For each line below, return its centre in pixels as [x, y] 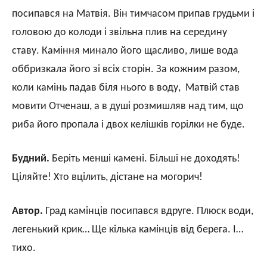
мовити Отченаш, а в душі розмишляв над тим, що [128, 106]
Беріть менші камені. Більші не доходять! [145, 159]
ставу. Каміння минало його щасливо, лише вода [125, 51]
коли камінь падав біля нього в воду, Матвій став [126, 88]
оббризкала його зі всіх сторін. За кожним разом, [126, 69]
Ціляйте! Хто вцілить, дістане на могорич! [107, 177]
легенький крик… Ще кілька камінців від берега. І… [128, 229]
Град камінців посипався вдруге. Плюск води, [148, 211]
